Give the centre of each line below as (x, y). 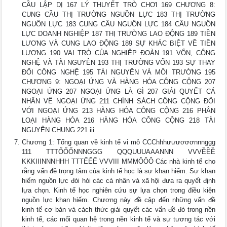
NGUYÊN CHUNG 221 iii (58, 130)
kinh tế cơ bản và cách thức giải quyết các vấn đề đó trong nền (119, 210)
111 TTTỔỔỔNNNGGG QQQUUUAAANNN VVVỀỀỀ (119, 152)
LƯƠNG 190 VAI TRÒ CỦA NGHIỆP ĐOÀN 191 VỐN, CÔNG (119, 53)
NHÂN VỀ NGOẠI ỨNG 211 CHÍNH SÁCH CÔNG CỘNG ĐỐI (119, 101)
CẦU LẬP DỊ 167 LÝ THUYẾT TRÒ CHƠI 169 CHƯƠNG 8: (119, 5)
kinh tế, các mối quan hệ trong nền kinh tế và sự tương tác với (119, 219)
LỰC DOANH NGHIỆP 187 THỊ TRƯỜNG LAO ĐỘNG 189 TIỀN (119, 34)
